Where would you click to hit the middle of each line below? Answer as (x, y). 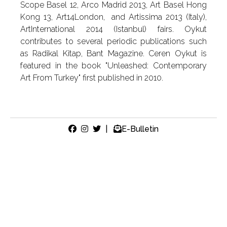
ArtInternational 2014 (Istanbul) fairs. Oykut (113, 29)
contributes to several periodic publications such (113, 41)
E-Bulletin (140, 129)
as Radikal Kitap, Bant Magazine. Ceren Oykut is (113, 53)
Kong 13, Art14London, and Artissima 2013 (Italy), (113, 17)
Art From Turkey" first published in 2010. (92, 78)
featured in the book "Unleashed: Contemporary (113, 66)
